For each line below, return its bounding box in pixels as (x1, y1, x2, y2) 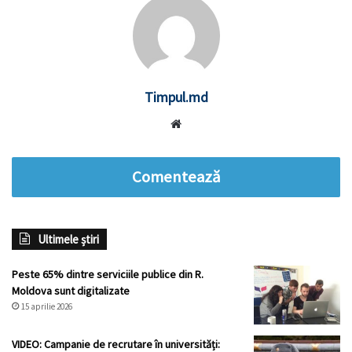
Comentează (132, 167, 220, 188)
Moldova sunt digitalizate (12, 284, 130, 299)
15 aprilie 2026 (21, 301, 72, 313)
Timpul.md (144, 88, 208, 107)
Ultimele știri (38, 232, 99, 247)
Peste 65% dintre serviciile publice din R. (12, 267, 203, 282)
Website (185, 115, 225, 131)
